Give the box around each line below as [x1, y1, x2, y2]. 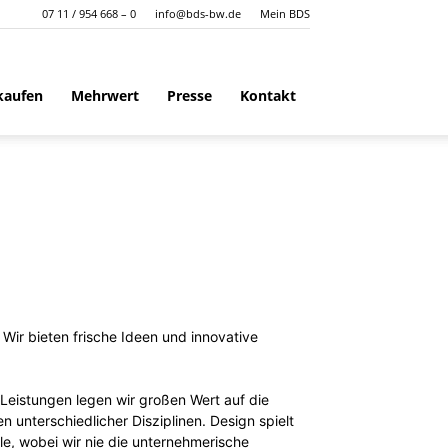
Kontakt [240, 86, 296, 105]
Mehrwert [71, 86, 139, 105]
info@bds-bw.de [155, 6, 241, 21]
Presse [167, 86, 212, 105]
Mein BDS [260, 6, 310, 21]
